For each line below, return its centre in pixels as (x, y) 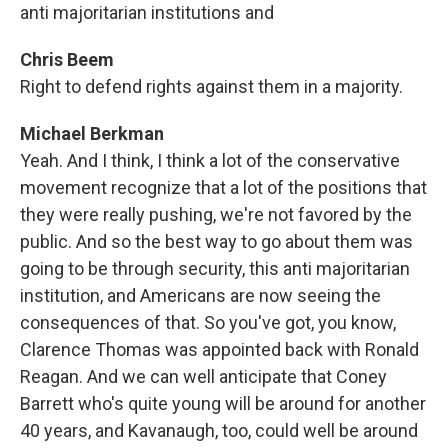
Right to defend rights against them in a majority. (211, 86)
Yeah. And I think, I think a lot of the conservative (210, 160)
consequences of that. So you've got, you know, (208, 322)
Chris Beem (67, 59)
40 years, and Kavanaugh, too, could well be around (219, 430)
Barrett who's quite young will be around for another (223, 403)
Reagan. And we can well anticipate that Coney (203, 376)
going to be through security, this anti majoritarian (215, 268)
